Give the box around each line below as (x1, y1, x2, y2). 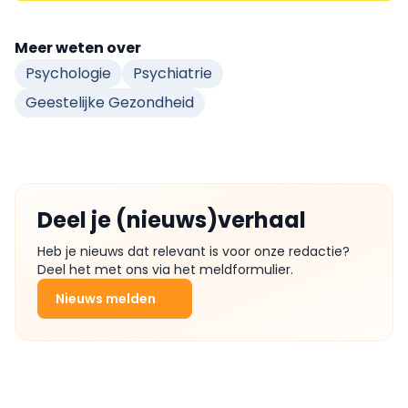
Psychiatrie (133, 63, 212, 84)
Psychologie (25, 63, 111, 84)
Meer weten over (15, 37, 141, 58)
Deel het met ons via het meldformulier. (37, 260, 293, 279)
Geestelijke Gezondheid (25, 92, 194, 113)
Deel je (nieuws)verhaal (37, 205, 306, 235)
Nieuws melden (56, 290, 156, 308)
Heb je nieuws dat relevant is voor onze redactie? (37, 242, 350, 260)
